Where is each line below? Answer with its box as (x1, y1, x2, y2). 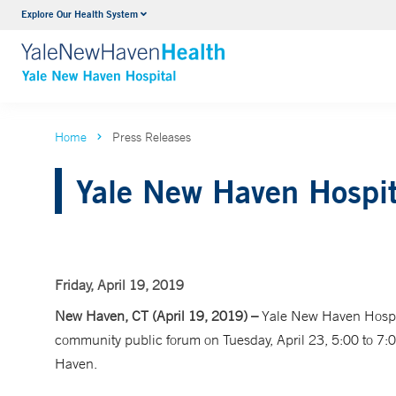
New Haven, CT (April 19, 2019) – (55, 307, 258, 324)
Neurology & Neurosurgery (131, 8, 289, 26)
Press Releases (112, 129, 191, 145)
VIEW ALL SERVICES (131, 42, 263, 60)
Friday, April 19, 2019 (55, 276, 184, 293)
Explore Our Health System (21, 7, 138, 20)
